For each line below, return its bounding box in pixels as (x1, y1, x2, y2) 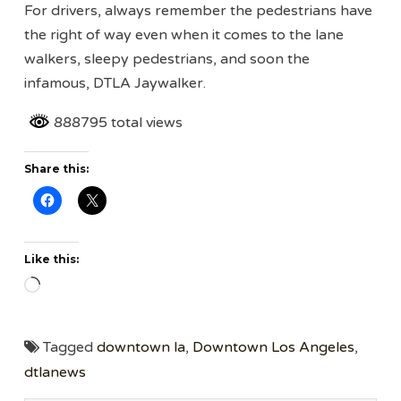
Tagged (39, 337, 98, 356)
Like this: (24, 252, 80, 266)
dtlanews (24, 363, 87, 381)
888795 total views (50, 114, 183, 132)
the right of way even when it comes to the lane (24, 26, 345, 45)
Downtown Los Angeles (192, 337, 355, 356)
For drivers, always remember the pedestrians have (24, 2, 373, 21)
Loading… (39, 277, 108, 296)
